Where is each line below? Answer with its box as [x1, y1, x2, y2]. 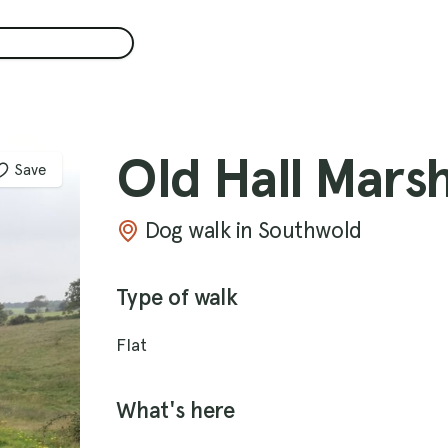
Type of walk [116, 284, 238, 311]
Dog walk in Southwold [144, 217, 362, 243]
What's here [116, 397, 235, 424]
